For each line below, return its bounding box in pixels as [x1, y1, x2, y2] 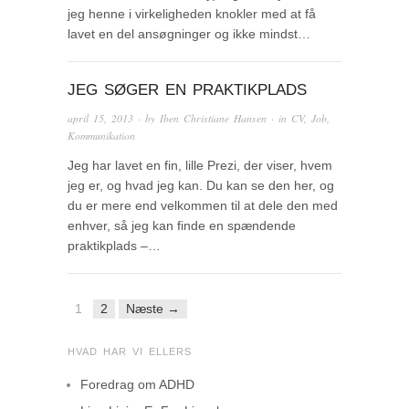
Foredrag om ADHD [80, 376, 194, 392]
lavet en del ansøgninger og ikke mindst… [68, 26, 310, 42]
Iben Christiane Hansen [160, 111, 267, 126]
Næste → [126, 300, 180, 316]
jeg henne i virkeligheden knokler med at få [68, 6, 316, 22]
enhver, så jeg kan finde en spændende [68, 218, 296, 234]
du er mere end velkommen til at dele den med [68, 198, 338, 214]
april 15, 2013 [68, 111, 133, 126]
